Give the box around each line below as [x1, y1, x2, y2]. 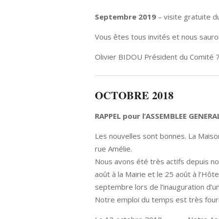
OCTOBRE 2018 [95, 87, 174, 103]
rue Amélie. [95, 144, 132, 153]
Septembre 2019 [95, 12, 156, 22]
